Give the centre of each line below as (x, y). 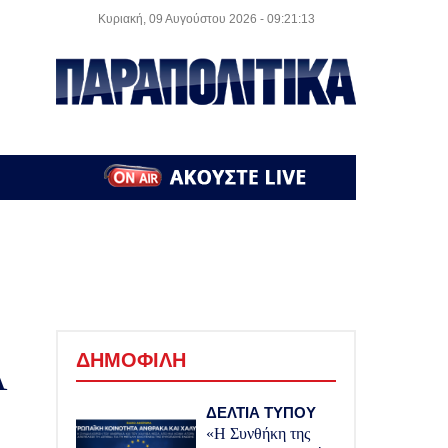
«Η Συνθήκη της (258, 433)
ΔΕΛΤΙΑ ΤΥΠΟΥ (261, 412)
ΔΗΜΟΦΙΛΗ (131, 360)
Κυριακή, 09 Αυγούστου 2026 (178, 19)
